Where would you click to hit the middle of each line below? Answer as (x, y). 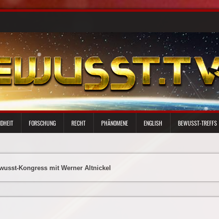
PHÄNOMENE (114, 123)
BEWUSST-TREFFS (196, 123)
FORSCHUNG (42, 123)
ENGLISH (153, 123)
